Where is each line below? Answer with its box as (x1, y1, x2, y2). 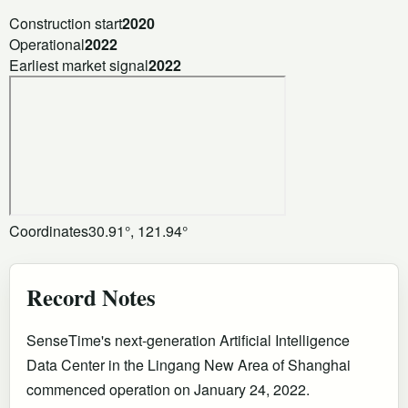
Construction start (9, 12, 122, 34)
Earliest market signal (9, 54, 148, 76)
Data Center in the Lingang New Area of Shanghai (26, 353, 351, 375)
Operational (9, 33, 85, 55)
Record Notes (26, 280, 156, 313)
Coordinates (9, 219, 88, 241)
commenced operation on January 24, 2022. (26, 378, 310, 400)
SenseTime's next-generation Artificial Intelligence (26, 329, 350, 351)
